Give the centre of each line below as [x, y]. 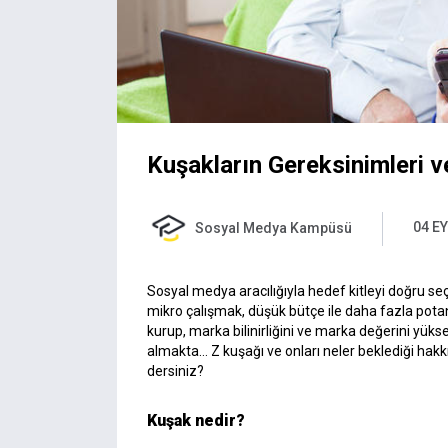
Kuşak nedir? [196, 420]
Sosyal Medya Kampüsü [273, 227]
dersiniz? [175, 370]
